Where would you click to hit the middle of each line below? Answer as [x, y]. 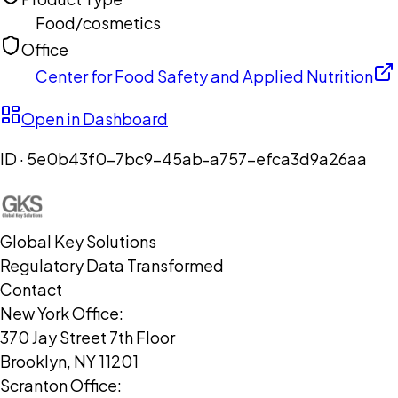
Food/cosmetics [98, 23]
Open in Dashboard [95, 119]
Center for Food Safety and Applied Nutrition [204, 76]
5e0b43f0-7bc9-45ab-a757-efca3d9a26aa [197, 159]
